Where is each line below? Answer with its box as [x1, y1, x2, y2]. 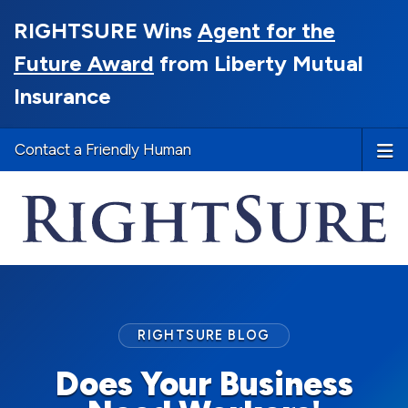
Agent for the [198, 17, 335, 44]
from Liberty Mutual [154, 50, 363, 76]
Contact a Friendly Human [15, 140, 191, 158]
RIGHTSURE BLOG [138, 327, 270, 344]
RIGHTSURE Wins [14, 17, 198, 44]
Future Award [14, 50, 154, 76]
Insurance [14, 83, 111, 109]
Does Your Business [55, 364, 353, 404]
